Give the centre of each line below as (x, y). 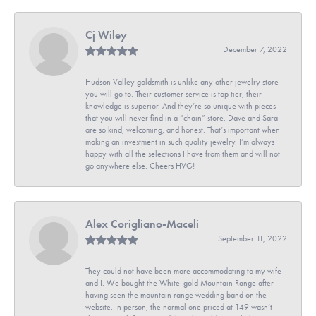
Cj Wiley (106, 35)
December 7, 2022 (255, 49)
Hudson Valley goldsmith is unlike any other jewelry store (182, 81)
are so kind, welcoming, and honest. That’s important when (183, 129)
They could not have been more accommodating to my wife (183, 271)
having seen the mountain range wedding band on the (176, 294)
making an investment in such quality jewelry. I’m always (180, 141)
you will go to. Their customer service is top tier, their (174, 93)
